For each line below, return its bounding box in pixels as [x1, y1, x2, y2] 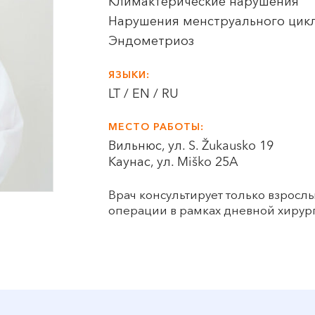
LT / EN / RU [108, 88, 179, 101]
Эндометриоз [108, 35, 195, 48]
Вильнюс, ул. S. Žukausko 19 [108, 140, 274, 153]
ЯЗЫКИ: [108, 70, 150, 80]
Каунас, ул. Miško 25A [108, 156, 239, 169]
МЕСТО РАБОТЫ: [108, 122, 205, 132]
